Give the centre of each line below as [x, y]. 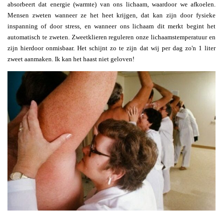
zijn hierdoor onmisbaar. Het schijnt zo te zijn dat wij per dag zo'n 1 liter [111, 48]
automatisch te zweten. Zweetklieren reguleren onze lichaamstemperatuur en [111, 37]
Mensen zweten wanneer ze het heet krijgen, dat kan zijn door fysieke [111, 15]
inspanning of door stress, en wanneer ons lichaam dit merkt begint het [111, 26]
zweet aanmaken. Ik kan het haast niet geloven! [71, 59]
